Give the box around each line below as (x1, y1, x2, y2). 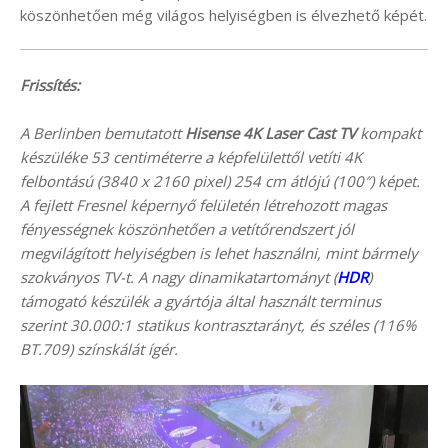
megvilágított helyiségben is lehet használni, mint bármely (20, 242, 418, 263)
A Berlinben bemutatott (20, 122, 185, 143)
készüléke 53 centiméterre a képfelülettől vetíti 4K (20, 146, 362, 167)
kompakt (356, 122, 421, 143)
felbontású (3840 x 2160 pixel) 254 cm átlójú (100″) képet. (20, 170, 420, 191)
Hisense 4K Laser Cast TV (185, 122, 356, 143)
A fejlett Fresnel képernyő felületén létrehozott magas (20, 194, 387, 215)
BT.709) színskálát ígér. (20, 338, 178, 359)
